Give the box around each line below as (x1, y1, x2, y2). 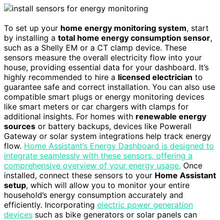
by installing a (4, 33, 58, 43)
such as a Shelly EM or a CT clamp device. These (4, 43, 187, 53)
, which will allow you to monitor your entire (26, 180, 190, 191)
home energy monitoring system (60, 23, 187, 33)
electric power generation (97, 200, 193, 210)
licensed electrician (118, 72, 192, 82)
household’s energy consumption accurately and (4, 190, 183, 200)
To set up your (4, 23, 60, 33)
